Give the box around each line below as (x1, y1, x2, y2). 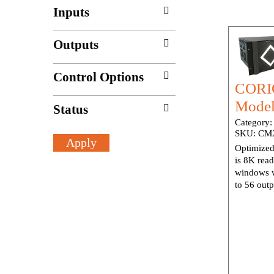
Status (53, 102, 88, 117)
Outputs (53, 37, 98, 52)
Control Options (53, 69, 144, 84)
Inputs (53, 4, 89, 20)
